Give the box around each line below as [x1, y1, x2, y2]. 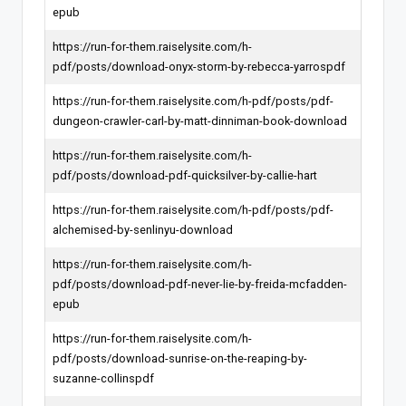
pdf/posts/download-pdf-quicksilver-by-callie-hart [53, 168, 317, 182]
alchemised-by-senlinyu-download [53, 222, 233, 237]
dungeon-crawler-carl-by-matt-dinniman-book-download [53, 113, 347, 128]
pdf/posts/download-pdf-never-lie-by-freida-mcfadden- [53, 276, 347, 291]
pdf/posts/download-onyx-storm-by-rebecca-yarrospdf [53, 59, 345, 73]
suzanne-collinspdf [53, 371, 154, 385]
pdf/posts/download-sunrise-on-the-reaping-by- [53, 351, 307, 365]
